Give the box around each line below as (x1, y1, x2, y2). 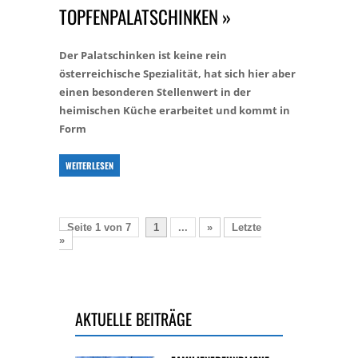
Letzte (232, 221, 261, 233)
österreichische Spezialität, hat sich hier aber (59, 66, 296, 81)
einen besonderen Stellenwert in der (59, 85, 251, 99)
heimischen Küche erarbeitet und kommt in (59, 103, 290, 117)
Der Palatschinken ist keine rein (59, 48, 227, 62)
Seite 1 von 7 (67, 221, 131, 233)
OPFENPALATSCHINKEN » (59, 3, 222, 30)
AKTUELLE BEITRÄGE (75, 307, 192, 331)
